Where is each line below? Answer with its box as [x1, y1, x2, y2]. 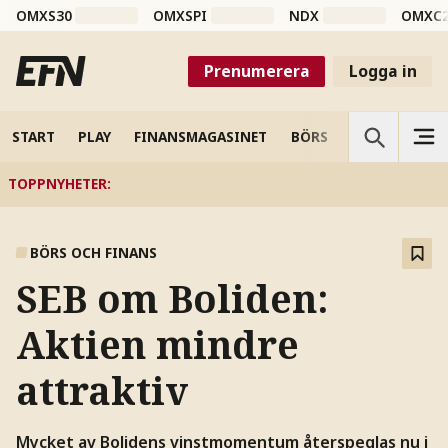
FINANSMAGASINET [134, 126, 268, 146]
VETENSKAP [351, 126, 430, 146]
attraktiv [15, 365, 188, 417]
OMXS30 [15, 6, 72, 26]
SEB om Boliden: [15, 273, 328, 325]
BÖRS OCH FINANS [30, 243, 158, 263]
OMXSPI [153, 6, 208, 26]
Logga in [348, 59, 417, 82]
